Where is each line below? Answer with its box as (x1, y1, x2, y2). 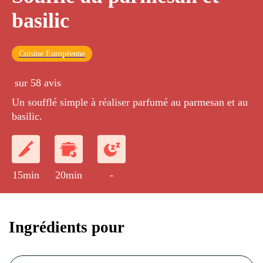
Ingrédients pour (9, 218, 124, 236)
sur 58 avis (15, 77, 61, 89)
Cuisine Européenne (19, 49, 85, 59)
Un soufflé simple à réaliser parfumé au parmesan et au (12, 96, 248, 109)
